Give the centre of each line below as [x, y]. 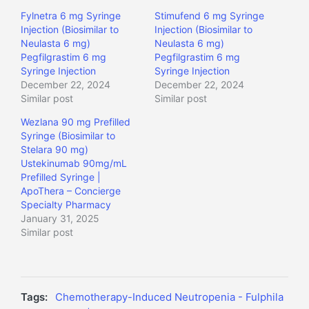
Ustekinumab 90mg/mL [74, 163]
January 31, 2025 [60, 219]
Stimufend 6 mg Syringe [209, 16]
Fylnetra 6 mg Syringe [71, 16]
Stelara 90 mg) [54, 150]
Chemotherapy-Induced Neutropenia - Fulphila [169, 297]
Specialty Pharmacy [66, 205]
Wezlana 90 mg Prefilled [76, 122]
